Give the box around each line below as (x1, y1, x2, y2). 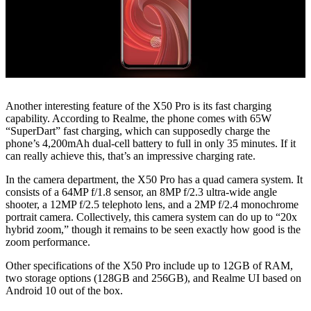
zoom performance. (6, 235, 90, 248)
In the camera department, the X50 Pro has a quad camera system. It (6, 173, 303, 185)
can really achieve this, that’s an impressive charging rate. (6, 149, 255, 162)
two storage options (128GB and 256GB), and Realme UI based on (6, 271, 301, 284)
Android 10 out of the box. (6, 284, 123, 296)
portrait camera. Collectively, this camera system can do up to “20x (6, 210, 297, 223)
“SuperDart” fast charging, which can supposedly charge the (6, 124, 270, 137)
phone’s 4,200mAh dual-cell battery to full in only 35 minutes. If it (6, 137, 296, 149)
